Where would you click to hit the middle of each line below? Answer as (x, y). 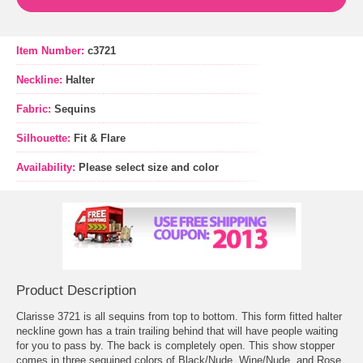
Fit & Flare (100, 138)
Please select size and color (149, 167)
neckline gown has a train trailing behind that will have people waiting (177, 331)
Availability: (46, 167)
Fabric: (35, 109)
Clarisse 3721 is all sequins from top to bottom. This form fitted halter (179, 317)
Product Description (76, 290)
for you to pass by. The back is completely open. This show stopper (175, 346)
